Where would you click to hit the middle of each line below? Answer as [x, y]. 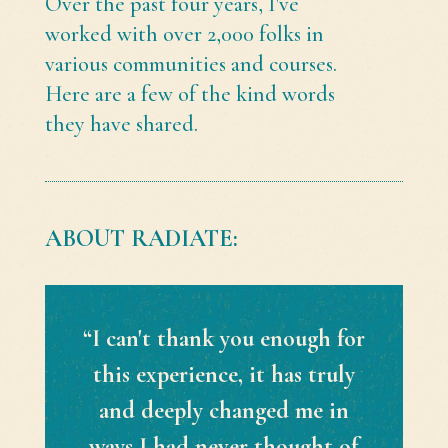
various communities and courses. [190, 64]
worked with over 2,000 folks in [184, 34]
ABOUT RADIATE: [141, 239]
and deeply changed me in [223, 410]
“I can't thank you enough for [223, 338]
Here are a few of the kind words [189, 94]
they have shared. [121, 124]
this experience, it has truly [223, 374]
